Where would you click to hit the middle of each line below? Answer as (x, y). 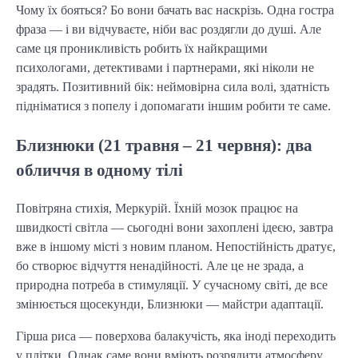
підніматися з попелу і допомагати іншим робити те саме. (173, 106)
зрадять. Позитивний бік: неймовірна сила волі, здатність (173, 87)
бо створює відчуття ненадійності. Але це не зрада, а (160, 266)
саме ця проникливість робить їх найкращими (142, 49)
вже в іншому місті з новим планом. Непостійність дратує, (176, 247)
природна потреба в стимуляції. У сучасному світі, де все (172, 285)
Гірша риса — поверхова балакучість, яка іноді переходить (176, 336)
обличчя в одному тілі (99, 170)
